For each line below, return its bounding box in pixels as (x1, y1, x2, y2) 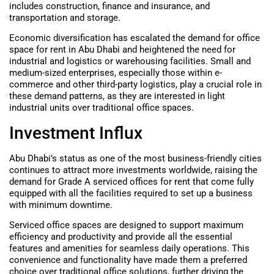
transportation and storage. (9, 12, 120, 24)
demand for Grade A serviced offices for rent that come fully (9, 176, 254, 187)
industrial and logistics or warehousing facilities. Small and (9, 56, 251, 67)
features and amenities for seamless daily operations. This (9, 243, 250, 254)
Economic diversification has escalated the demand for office (9, 32, 260, 44)
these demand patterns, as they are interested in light (9, 91, 225, 102)
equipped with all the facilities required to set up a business (9, 187, 253, 199)
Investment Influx (9, 122, 143, 143)
